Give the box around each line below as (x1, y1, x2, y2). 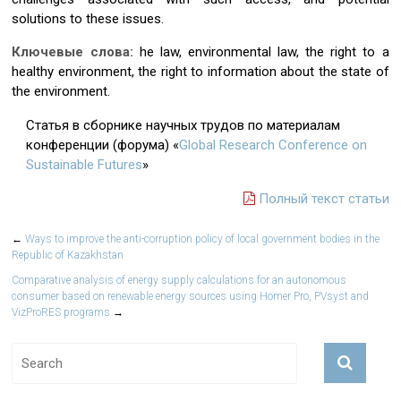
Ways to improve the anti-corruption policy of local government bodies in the (22, 233, 380, 245)
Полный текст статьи (254, 191, 389, 207)
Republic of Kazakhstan (12, 249, 124, 261)
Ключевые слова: (12, 44, 140, 60)
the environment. (12, 83, 111, 99)
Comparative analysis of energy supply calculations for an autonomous (12, 274, 347, 286)
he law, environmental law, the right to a (139, 44, 389, 60)
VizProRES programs (12, 306, 114, 319)
